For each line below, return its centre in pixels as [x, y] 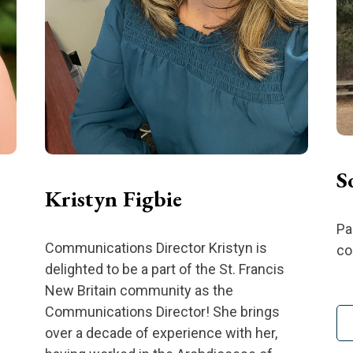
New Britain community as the [139, 290]
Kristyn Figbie [113, 198]
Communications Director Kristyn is [156, 247]
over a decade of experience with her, [161, 333]
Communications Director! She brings [162, 311]
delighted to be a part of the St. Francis [164, 269]
